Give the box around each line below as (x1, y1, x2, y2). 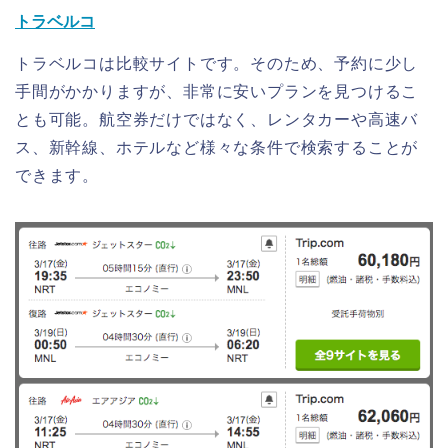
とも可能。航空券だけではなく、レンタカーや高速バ (15, 111, 419, 129)
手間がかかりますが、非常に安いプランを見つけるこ (15, 83, 419, 101)
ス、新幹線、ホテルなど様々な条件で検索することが (15, 139, 419, 157)
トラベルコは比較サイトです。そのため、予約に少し (15, 55, 419, 73)
